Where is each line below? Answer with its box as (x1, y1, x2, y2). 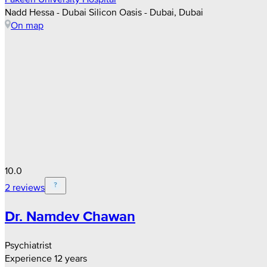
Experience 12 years (5, 253, 87, 264)
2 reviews (5, 181, 45, 193)
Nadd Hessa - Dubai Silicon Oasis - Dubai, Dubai (5, 6, 203, 17)
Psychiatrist (5, 240, 52, 251)
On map (11, 19, 44, 30)
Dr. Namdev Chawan (5, 206, 135, 227)
